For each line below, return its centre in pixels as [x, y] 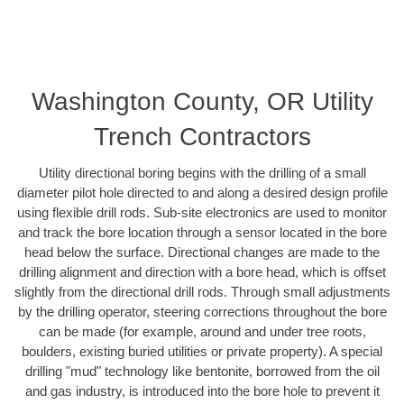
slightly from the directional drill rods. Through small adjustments [202, 292]
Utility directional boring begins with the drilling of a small [202, 173]
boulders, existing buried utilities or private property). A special [202, 352]
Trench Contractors [202, 137]
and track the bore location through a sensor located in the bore [202, 233]
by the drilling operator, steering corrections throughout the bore [202, 312]
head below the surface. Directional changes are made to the [202, 252]
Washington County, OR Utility [202, 102]
